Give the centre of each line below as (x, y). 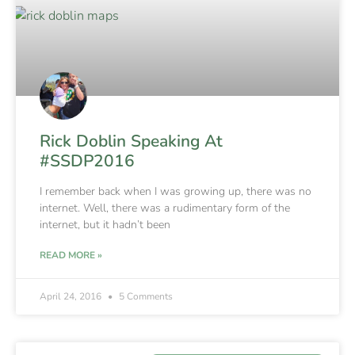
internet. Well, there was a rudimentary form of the (165, 208)
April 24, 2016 (72, 296)
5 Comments (145, 296)
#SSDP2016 (87, 160)
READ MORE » (71, 255)
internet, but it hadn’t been (105, 224)
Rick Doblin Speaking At (131, 141)
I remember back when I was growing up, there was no (176, 191)
